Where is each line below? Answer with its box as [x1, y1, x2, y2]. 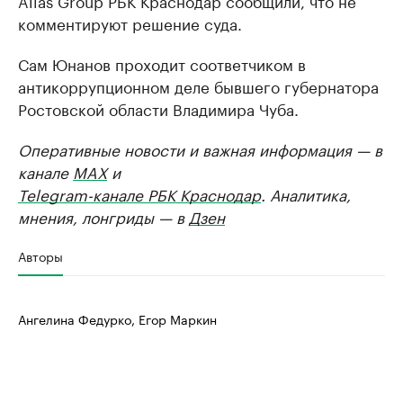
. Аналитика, [261, 182, 351, 205]
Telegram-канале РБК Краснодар [18, 182, 261, 205]
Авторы [18, 246, 63, 265]
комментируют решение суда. [18, 11, 242, 34]
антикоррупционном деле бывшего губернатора [18, 74, 379, 97]
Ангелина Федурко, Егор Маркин [18, 309, 217, 328]
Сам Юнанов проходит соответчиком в [18, 51, 306, 75]
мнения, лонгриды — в [18, 204, 189, 228]
